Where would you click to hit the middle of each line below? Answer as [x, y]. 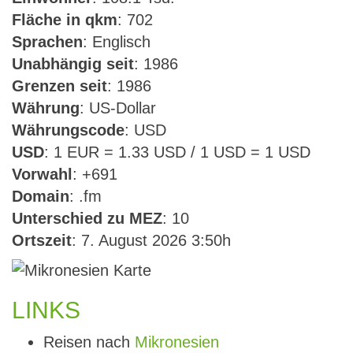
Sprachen [47, 42]
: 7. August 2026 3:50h [151, 240]
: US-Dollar [118, 108]
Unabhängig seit [73, 64]
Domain [41, 196]
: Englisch [117, 42]
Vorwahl [42, 174]
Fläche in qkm [65, 20]
